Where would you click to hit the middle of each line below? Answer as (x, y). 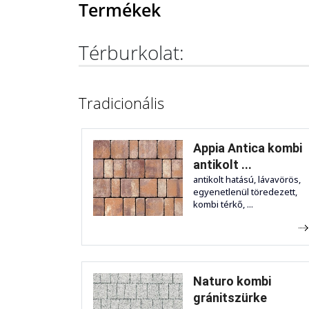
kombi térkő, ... (223, 204)
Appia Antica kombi (248, 148)
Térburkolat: (131, 52)
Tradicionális (121, 102)
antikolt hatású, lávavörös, (247, 179)
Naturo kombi (232, 281)
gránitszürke (230, 297)
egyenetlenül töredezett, (245, 191)
